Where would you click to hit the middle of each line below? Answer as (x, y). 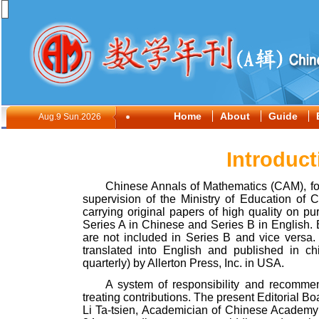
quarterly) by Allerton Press (150, 263)
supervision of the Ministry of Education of (197, 199)
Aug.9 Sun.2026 (70, 117)
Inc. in (240, 263)
